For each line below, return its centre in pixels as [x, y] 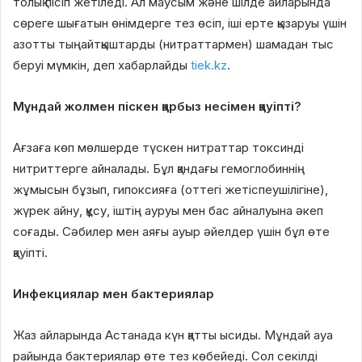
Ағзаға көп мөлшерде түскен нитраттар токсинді [158, 148]
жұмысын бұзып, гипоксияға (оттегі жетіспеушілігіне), [170, 190]
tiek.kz [207, 65]
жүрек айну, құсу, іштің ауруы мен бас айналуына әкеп [168, 211]
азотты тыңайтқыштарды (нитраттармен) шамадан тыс [173, 44]
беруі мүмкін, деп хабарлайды [100, 65]
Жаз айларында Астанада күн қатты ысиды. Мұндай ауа [173, 335]
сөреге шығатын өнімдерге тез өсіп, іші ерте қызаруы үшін [180, 23]
